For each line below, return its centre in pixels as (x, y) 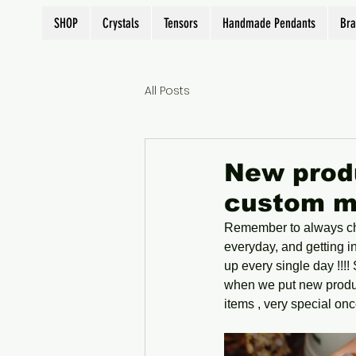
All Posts (167, 90)
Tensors (181, 23)
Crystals (121, 23)
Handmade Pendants (269, 23)
